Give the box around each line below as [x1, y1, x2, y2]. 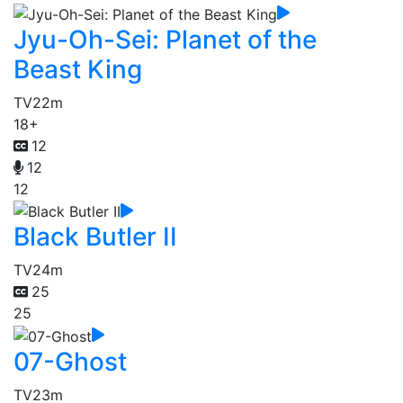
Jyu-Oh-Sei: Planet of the [13, 23, 317, 55]
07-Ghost [13, 345, 127, 377]
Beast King [13, 53, 142, 85]
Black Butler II [13, 221, 177, 253]
